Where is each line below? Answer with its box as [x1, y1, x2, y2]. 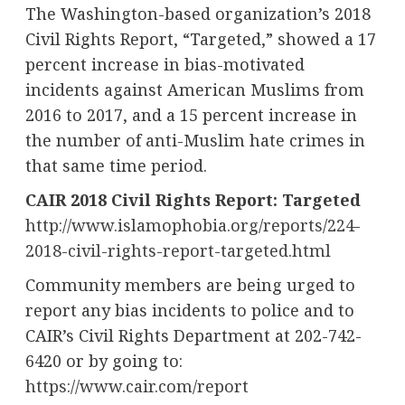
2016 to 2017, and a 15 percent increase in [24, 103, 357, 126]
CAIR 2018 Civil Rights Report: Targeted [24, 188, 361, 211]
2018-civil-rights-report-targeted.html [24, 239, 331, 261]
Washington [60, 2, 158, 24]
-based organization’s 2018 [157, 2, 371, 24]
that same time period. [24, 154, 207, 176]
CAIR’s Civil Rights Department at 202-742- [24, 324, 362, 346]
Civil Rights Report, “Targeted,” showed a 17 [24, 27, 376, 50]
